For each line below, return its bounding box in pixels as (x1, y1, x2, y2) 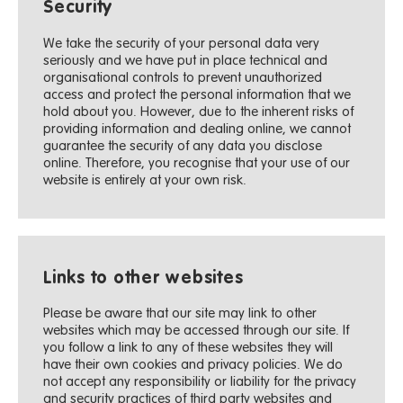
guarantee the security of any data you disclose (43, 139, 323, 154)
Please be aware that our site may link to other (43, 307, 318, 321)
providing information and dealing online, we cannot (43, 122, 352, 137)
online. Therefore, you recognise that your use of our (43, 157, 351, 171)
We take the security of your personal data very (43, 37, 320, 51)
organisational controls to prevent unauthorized (43, 71, 323, 85)
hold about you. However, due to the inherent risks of (43, 105, 354, 120)
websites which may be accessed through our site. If (43, 324, 350, 338)
